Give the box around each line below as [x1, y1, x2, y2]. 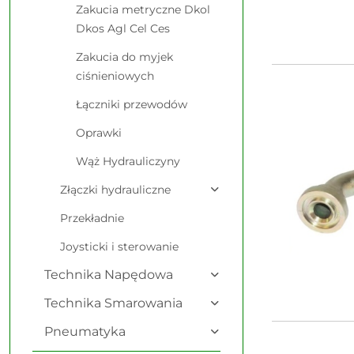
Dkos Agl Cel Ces [76, 21, 170, 36]
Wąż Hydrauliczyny [76, 154, 180, 168]
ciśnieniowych [76, 69, 154, 83]
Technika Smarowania [44, 296, 183, 311]
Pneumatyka [44, 324, 126, 339]
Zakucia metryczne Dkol [76, 2, 210, 17]
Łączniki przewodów [76, 97, 187, 111]
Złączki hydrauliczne [60, 183, 171, 197]
